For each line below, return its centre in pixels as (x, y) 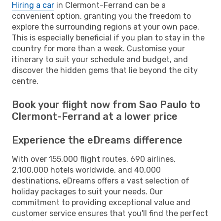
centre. (25, 81)
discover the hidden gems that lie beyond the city (105, 70)
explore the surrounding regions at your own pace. (106, 27)
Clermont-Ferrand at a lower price (95, 116)
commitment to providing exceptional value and (101, 202)
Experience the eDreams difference (97, 140)
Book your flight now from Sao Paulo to (106, 104)
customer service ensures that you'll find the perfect (110, 213)
